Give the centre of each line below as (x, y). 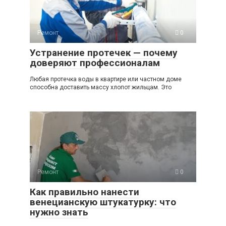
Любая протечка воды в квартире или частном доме (106, 79)
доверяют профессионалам (95, 63)
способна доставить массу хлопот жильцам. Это (101, 88)
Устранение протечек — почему (104, 53)
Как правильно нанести (84, 192)
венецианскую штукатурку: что (103, 202)
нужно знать (59, 212)
